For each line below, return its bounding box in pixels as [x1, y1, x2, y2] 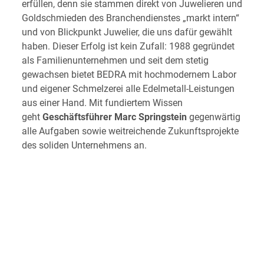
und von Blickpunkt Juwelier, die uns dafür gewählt [21, 26, 232, 38]
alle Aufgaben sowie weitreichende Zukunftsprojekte [21, 125, 239, 137]
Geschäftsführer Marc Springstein [42, 111, 189, 123]
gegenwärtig [189, 111, 240, 123]
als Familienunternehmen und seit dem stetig [21, 54, 209, 66]
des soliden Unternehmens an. [21, 139, 147, 151]
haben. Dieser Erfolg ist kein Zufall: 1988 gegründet [21, 40, 235, 52]
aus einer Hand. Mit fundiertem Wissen [21, 97, 183, 108]
